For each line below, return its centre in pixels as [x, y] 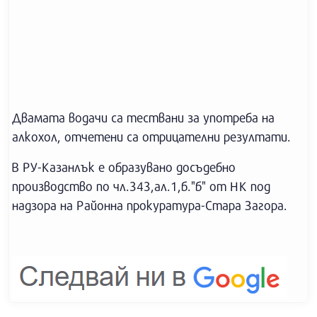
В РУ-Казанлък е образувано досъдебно [124, 167]
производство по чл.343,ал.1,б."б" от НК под [141, 186]
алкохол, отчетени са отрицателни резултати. [153, 137]
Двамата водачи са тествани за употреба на [143, 117]
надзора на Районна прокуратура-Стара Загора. [150, 205]
